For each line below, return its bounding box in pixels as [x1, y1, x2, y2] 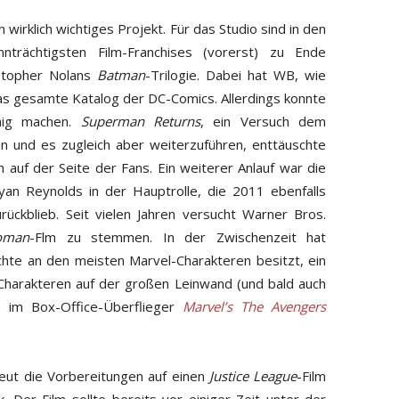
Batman [97, 66, 146, 85]
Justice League [208, 367, 297, 386]
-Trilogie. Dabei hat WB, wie [145, 66, 327, 85]
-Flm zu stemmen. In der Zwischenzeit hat [29, 228, 327, 247]
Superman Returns [80, 112, 201, 131]
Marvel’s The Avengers [183, 297, 327, 316]
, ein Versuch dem [200, 112, 327, 131]
